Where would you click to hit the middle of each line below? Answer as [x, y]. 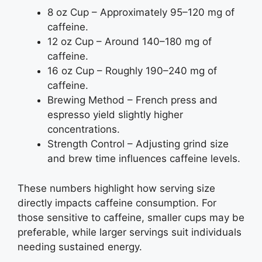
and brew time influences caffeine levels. [144, 159]
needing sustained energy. [80, 247]
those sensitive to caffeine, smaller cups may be [131, 217]
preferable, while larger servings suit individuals [130, 232]
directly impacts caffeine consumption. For [117, 203]
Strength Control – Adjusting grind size [138, 144]
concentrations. [84, 130]
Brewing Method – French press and [132, 100]
